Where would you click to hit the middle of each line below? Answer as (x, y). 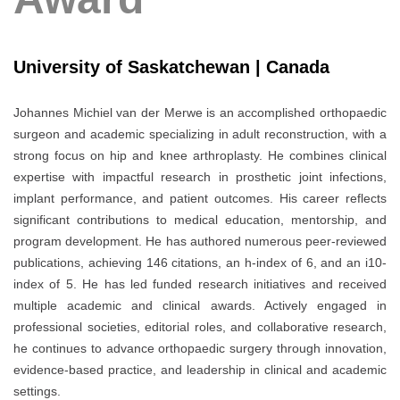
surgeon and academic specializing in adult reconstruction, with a (200, 134)
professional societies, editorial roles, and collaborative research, (200, 327)
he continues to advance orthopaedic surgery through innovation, (200, 349)
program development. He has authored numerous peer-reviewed (200, 242)
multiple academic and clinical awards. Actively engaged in (200, 306)
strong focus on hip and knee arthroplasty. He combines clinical (200, 156)
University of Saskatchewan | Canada (171, 67)
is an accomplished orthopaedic (294, 113)
